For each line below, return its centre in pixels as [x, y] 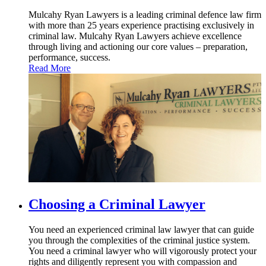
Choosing [58, 205]
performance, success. [69, 57]
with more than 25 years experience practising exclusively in [141, 25]
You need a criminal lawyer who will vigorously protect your [142, 251]
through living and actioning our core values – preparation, [138, 46]
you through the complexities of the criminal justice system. [139, 240]
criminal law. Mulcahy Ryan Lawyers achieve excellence [135, 36]
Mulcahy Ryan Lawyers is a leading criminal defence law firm [145, 14]
